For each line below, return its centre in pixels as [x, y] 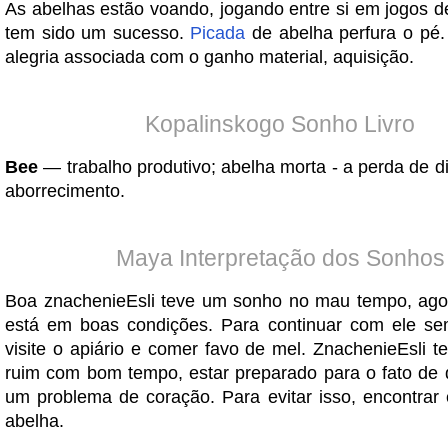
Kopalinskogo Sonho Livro [280, 124]
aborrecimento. [65, 191]
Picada [218, 33]
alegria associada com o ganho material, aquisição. [209, 57]
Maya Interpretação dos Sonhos [280, 258]
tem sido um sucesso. [98, 33]
